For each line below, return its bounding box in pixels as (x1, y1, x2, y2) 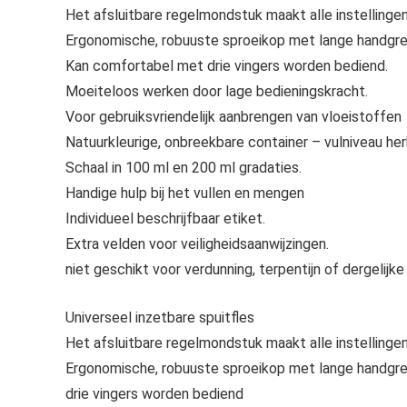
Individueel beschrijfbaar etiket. (65, 210, 265, 227)
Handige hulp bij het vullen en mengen (65, 184, 304, 202)
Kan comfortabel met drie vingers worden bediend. (65, 57, 388, 74)
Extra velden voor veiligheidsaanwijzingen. (65, 235, 329, 253)
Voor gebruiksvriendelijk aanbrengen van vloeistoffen (65, 108, 402, 125)
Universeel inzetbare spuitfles (65, 309, 254, 326)
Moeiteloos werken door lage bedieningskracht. (65, 83, 368, 100)
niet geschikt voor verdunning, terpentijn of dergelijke (65, 261, 404, 278)
